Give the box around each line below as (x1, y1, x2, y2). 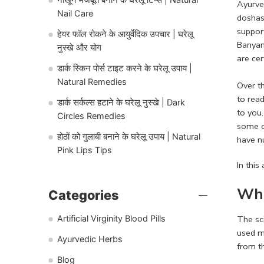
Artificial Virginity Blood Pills (57, 213, 166, 224)
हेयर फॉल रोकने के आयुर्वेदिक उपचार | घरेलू (57, 28, 193, 39)
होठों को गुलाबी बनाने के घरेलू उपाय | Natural (57, 131, 200, 142)
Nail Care (57, 8, 93, 19)
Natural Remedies (57, 76, 127, 87)
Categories (48, 187, 119, 203)
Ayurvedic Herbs (57, 233, 123, 245)
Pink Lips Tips (57, 144, 112, 156)
